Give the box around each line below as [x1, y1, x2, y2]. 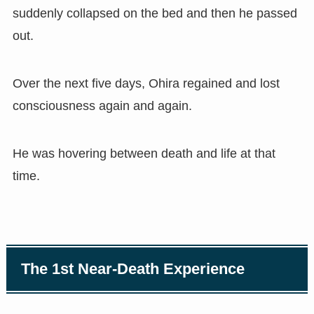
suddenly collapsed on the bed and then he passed [12, 6, 297, 21]
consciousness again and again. [12, 98, 192, 113]
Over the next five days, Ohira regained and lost [12, 76, 280, 90]
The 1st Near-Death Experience [21, 260, 245, 278]
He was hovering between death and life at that [12, 146, 275, 161]
